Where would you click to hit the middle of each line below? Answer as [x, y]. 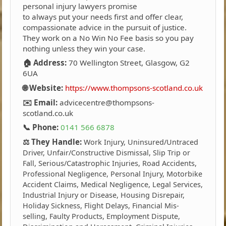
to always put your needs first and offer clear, [103, 16]
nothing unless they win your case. [84, 48]
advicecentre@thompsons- [106, 102]
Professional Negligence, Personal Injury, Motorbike [113, 174]
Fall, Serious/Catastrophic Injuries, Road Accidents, [110, 163]
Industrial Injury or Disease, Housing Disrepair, [104, 195]
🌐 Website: [43, 88]
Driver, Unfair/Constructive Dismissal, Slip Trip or [107, 152]
